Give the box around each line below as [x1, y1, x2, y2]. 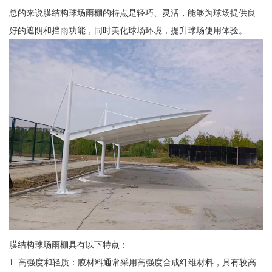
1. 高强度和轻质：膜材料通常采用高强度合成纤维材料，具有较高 [8, 257, 256, 267]
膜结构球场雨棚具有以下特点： [8, 239, 128, 250]
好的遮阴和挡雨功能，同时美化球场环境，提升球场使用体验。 [8, 25, 247, 36]
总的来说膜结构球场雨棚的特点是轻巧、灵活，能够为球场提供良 [8, 8, 256, 18]
